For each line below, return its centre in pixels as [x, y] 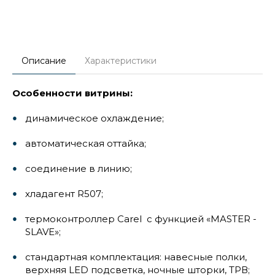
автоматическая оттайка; [86, 143]
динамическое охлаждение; [95, 118]
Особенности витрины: [72, 93]
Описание [44, 61]
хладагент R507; [64, 194]
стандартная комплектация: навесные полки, [136, 257]
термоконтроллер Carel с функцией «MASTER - [141, 219]
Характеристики [121, 61]
